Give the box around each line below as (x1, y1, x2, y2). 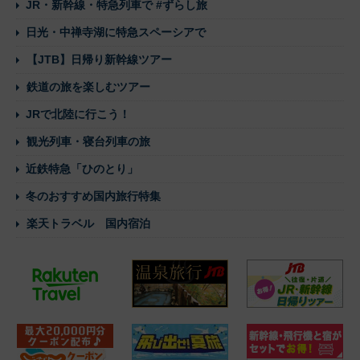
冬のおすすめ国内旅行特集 (26, 190, 161, 203)
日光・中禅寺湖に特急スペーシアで (26, 26, 206, 39)
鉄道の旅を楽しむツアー (27, 80, 150, 94)
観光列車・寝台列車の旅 (27, 135, 150, 149)
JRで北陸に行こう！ (26, 108, 130, 121)
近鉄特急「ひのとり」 (26, 162, 138, 176)
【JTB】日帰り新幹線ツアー (27, 53, 172, 67)
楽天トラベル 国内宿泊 (27, 217, 150, 231)
